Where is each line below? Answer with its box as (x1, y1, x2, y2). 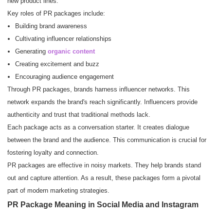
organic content (47, 48, 95, 55)
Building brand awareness (15, 22, 87, 30)
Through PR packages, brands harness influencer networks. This (7, 86, 190, 93)
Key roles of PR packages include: (7, 10, 105, 18)
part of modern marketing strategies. (7, 187, 109, 195)
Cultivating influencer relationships (15, 35, 111, 43)
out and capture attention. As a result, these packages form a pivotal (7, 174, 200, 182)
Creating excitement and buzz (15, 60, 99, 68)
